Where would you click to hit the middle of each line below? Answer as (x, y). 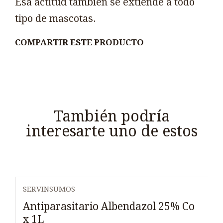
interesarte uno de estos (111, 131)
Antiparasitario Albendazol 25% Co (109, 207)
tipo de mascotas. (56, 19)
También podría (111, 116)
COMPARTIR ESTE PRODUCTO (79, 42)
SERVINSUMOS (49, 189)
